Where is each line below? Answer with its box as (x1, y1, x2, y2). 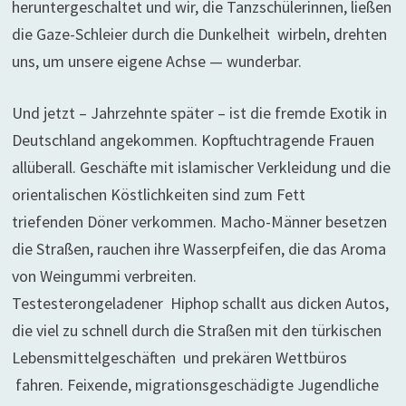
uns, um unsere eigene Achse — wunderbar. (11, 51, 302, 72)
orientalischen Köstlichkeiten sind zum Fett (11, 184, 305, 205)
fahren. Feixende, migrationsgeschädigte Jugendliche (11, 374, 379, 395)
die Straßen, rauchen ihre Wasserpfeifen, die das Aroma (11, 238, 386, 259)
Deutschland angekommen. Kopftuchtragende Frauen (11, 130, 374, 150)
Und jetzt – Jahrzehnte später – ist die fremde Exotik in (11, 102, 387, 123)
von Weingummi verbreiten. (11, 266, 197, 286)
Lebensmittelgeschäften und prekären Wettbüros (11, 347, 347, 368)
